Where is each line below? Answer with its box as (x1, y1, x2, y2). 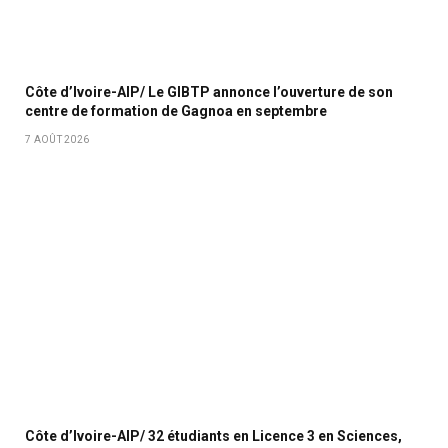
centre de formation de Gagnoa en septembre (25, 103, 327, 120)
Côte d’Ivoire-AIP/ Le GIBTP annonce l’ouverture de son (25, 84, 393, 101)
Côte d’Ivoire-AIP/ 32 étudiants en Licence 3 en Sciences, (25, 428, 402, 445)
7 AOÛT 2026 (25, 134, 90, 146)
